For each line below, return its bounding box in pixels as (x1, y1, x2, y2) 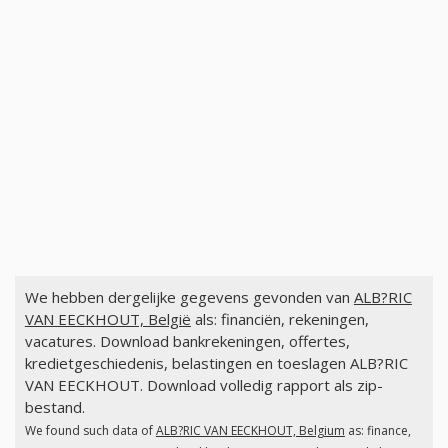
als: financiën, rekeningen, (190, 309, 369, 330)
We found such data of (24, 422, 156, 440)
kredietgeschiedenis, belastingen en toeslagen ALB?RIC (24, 353, 408, 374)
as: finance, (344, 422, 411, 440)
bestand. (24, 397, 85, 418)
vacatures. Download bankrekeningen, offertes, (24, 331, 350, 352)
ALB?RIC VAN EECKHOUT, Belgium (155, 422, 345, 440)
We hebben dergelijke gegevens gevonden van (24, 287, 354, 308)
